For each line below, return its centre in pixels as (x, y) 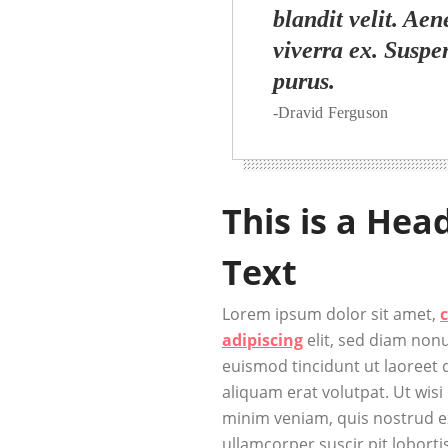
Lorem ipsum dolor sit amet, (329, 314)
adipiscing (262, 340)
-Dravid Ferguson (331, 113)
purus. (304, 81)
